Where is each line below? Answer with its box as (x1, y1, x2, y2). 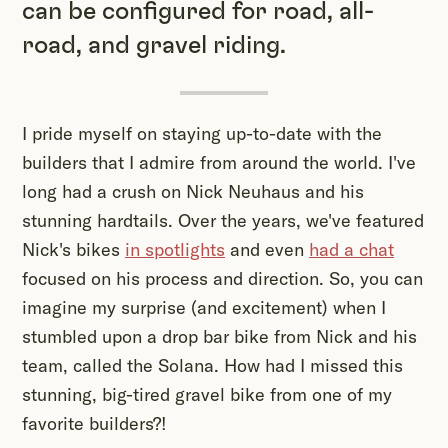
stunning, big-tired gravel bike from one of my (22, 383, 392, 407)
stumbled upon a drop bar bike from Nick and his (22, 325, 417, 349)
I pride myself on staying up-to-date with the (22, 122, 382, 146)
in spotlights (125, 238, 225, 262)
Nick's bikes (22, 238, 125, 262)
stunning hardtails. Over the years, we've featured (22, 209, 424, 233)
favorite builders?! (22, 412, 167, 436)
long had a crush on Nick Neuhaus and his (22, 180, 364, 204)
